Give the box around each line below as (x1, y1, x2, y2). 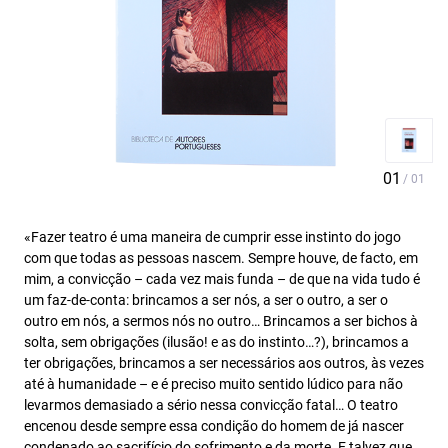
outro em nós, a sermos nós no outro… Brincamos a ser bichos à (24, 313, 418, 329)
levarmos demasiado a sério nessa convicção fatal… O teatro (24, 397, 398, 413)
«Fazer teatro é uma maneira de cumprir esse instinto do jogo (24, 229, 401, 245)
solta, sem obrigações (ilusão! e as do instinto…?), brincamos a (24, 334, 409, 350)
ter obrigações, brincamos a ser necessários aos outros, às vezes (24, 355, 424, 371)
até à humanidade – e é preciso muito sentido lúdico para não (24, 376, 403, 392)
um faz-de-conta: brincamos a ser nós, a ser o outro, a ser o (24, 292, 388, 308)
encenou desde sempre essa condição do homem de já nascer (24, 418, 404, 434)
